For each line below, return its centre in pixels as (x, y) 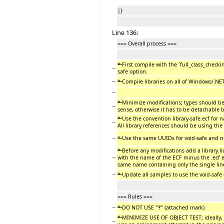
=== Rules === (135, 196)
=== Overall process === (148, 43)
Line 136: (125, 32)
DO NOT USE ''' (140, 207)
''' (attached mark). (183, 207)
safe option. (132, 71)
